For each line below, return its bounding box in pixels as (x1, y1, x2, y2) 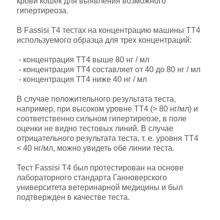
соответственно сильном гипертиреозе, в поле (17, 114, 187, 123)
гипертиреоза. (17, 6, 68, 15)
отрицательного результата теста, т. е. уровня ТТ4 (17, 134, 198, 142)
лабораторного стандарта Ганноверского (17, 173, 167, 182)
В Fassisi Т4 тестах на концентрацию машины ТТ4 (17, 26, 200, 34)
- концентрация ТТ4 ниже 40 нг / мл (17, 75, 147, 83)
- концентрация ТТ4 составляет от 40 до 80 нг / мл (17, 65, 200, 74)
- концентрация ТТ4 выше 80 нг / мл (17, 55, 149, 64)
